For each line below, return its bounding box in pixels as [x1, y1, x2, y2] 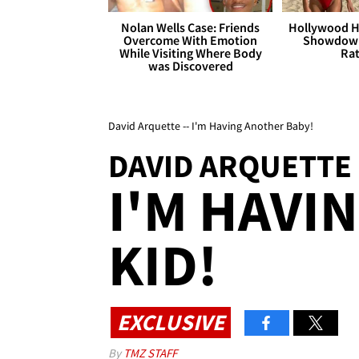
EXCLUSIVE [117, 307, 224, 337]
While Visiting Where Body [119, 45, 262, 62]
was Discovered [147, 58, 233, 75]
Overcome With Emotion [123, 32, 258, 49]
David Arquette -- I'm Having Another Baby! [108, 119, 313, 134]
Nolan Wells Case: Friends [121, 19, 260, 36]
